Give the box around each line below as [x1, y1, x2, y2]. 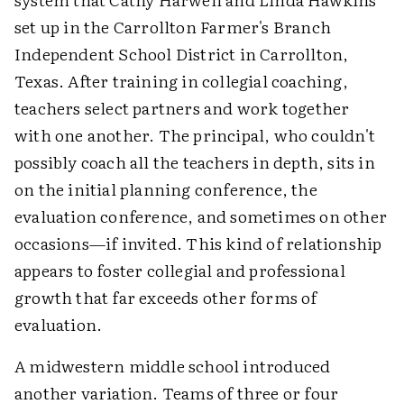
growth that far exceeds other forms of [14, 285, 317, 309]
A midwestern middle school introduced [14, 353, 331, 378]
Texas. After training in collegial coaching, [14, 69, 348, 93]
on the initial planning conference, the [14, 177, 317, 201]
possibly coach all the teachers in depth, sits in [14, 150, 375, 174]
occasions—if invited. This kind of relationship [14, 231, 382, 255]
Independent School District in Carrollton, [14, 41, 349, 66]
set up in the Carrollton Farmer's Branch [14, 14, 332, 39]
